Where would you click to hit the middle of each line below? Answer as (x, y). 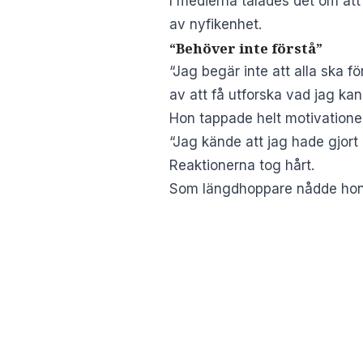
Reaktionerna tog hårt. (242, 165)
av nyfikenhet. (216, 24)
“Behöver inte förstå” (246, 48)
